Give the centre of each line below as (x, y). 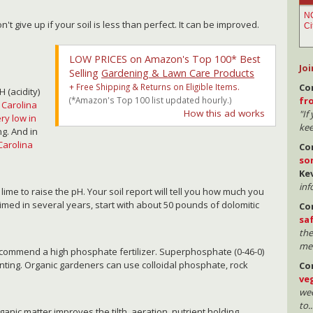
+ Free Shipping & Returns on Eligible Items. (154, 87)
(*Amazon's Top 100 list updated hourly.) (150, 100)
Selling (85, 73)
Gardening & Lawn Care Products (177, 73)
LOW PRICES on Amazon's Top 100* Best (165, 59)
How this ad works (224, 114)
